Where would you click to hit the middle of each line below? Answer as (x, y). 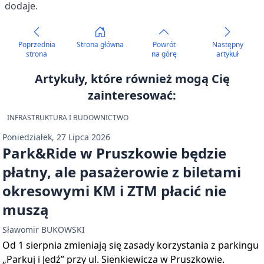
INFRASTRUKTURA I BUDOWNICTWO (68, 118)
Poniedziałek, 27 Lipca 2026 (56, 137)
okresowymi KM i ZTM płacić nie (114, 191)
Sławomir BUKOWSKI (44, 230)
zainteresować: (132, 95)
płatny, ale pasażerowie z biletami (122, 172)
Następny (227, 44)
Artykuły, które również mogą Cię (132, 79)
